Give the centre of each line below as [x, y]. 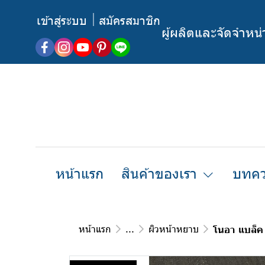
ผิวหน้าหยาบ [174, 229]
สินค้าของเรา [159, 173]
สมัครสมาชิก [130, 20]
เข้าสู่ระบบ [62, 20]
